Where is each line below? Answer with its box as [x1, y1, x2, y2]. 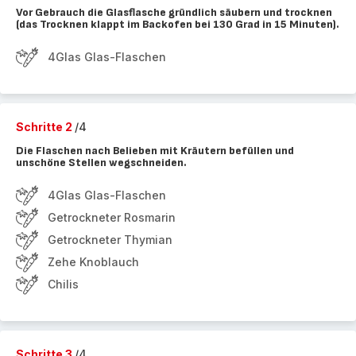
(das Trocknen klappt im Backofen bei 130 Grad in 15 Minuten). [16, 17, 339, 31]
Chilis [48, 277, 79, 291]
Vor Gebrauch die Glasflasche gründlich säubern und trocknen [16, 6, 332, 19]
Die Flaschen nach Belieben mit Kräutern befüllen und [16, 144, 294, 157]
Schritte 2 [16, 120, 75, 133]
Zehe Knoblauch [48, 255, 139, 269]
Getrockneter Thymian [48, 233, 172, 246]
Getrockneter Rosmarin [48, 211, 176, 224]
